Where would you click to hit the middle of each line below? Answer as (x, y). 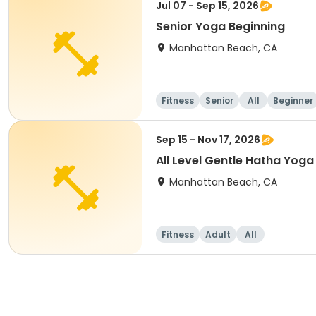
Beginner (293, 101)
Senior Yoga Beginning (220, 26)
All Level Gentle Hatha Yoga (235, 160)
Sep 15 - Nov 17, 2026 (208, 140)
